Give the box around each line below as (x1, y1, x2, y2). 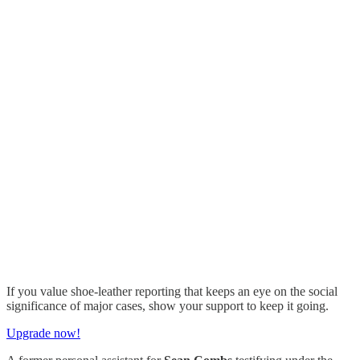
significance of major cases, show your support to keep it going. (6, 298, 329, 313)
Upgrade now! (6, 325, 80, 340)
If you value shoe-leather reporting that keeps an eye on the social (6, 284, 337, 298)
